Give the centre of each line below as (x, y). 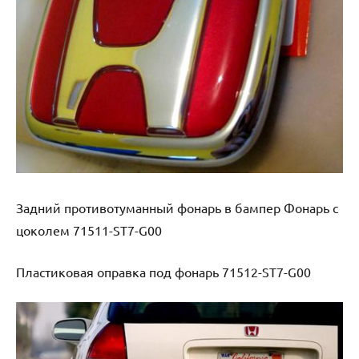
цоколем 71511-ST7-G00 (89, 230)
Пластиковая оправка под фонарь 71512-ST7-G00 (165, 271)
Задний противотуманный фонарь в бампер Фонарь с (177, 207)
